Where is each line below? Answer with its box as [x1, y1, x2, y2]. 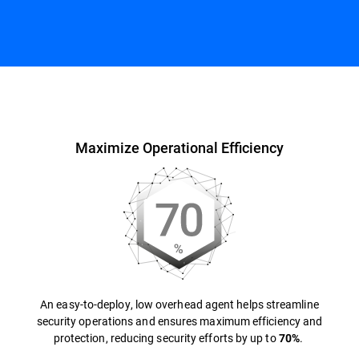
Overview [16, 86, 63, 101]
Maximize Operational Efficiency [75, 138, 284, 157]
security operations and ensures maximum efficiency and [36, 313, 323, 329]
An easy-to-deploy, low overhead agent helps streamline [40, 296, 319, 312]
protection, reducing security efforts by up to [53, 330, 279, 345]
